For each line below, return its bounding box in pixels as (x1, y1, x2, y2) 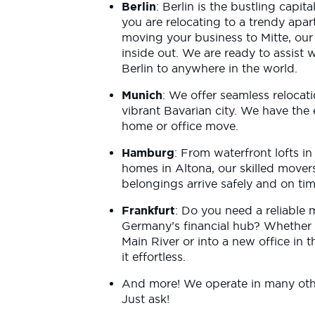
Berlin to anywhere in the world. (122, 62, 301, 75)
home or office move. (122, 120, 238, 132)
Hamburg (122, 146, 174, 159)
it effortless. (122, 250, 189, 263)
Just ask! (122, 292, 169, 305)
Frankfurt (122, 204, 175, 217)
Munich (122, 89, 162, 101)
